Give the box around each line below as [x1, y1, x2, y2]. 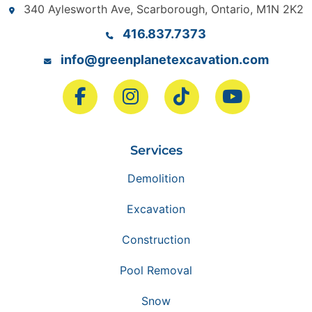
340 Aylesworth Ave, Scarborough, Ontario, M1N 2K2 [23, 1, 304, 16]
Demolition [127, 171, 185, 186]
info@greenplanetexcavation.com [60, 52, 269, 67]
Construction [122, 233, 190, 247]
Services [130, 143, 182, 159]
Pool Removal [120, 263, 192, 278]
